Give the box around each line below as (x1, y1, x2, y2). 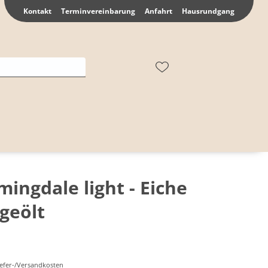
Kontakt (23, 6, 51, 16)
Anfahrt (145, 6, 172, 16)
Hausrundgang (182, 6, 234, 16)
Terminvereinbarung (61, 6, 135, 16)
